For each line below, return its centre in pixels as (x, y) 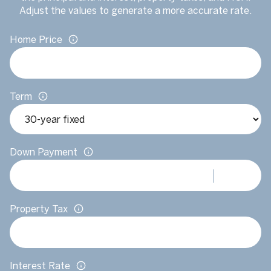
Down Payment (44, 152)
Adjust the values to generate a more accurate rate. (135, 11)
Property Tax (39, 209)
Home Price (36, 40)
